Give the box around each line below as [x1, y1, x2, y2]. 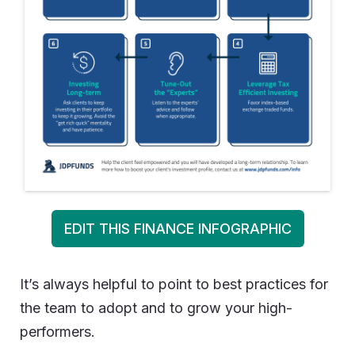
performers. [20, 323, 95, 340]
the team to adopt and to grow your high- [20, 299, 292, 316]
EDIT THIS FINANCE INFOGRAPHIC [63, 219, 292, 237]
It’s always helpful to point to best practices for [20, 275, 328, 292]
